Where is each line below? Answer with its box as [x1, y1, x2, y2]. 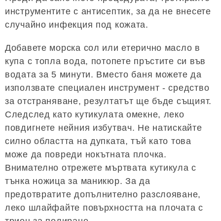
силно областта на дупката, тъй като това [5, 136, 191, 147]
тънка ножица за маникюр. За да [5, 176, 150, 186]
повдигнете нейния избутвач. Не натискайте [5, 123, 202, 133]
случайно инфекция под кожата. [5, 20, 148, 30]
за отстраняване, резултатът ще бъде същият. [5, 96, 212, 107]
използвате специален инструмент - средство [5, 83, 210, 93]
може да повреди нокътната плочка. [5, 149, 167, 160]
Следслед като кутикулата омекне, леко [5, 110, 184, 120]
